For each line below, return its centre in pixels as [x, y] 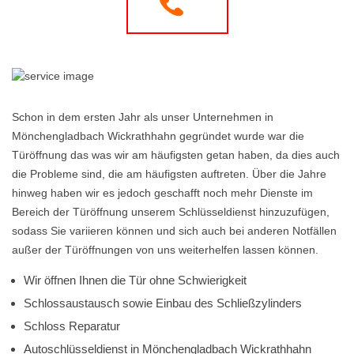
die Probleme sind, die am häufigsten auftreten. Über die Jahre [169, 174]
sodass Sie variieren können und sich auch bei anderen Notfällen [174, 231]
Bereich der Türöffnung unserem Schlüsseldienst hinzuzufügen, [171, 212]
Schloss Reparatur [72, 326]
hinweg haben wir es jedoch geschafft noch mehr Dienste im [162, 193]
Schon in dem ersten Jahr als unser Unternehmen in [143, 117]
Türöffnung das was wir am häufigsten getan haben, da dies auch [176, 155]
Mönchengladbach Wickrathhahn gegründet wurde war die [158, 136]
